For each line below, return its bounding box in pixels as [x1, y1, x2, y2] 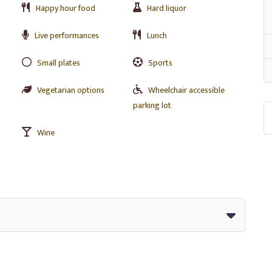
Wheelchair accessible [148, 83, 225, 97]
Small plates [37, 56, 80, 70]
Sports [148, 56, 172, 70]
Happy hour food [36, 1, 95, 15]
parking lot [132, 98, 171, 112]
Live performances [35, 29, 99, 42]
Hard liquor [146, 1, 186, 15]
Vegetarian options [37, 83, 104, 97]
